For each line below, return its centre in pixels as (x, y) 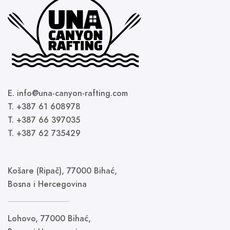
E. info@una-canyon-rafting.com (68, 93)
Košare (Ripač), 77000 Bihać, (62, 171)
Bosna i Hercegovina (47, 184)
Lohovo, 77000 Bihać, (49, 218)
